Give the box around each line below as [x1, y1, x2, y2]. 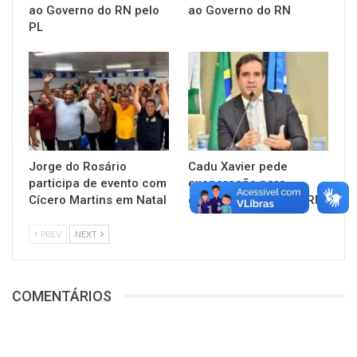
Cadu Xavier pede [188, 159, 288, 174]
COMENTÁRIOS [12, 287, 112, 304]
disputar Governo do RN [188, 192, 324, 207]
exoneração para [188, 175, 286, 190]
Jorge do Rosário [29, 159, 127, 174]
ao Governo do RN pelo [29, 3, 159, 18]
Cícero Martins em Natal [29, 192, 167, 207]
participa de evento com [29, 175, 167, 190]
